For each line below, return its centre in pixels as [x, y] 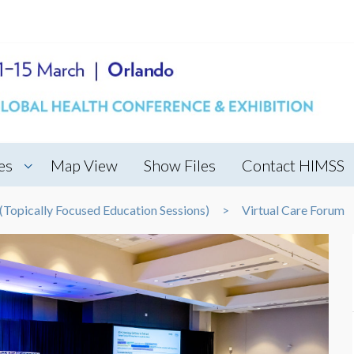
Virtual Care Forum [293, 209]
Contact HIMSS [293, 165]
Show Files [180, 165]
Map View [84, 165]
